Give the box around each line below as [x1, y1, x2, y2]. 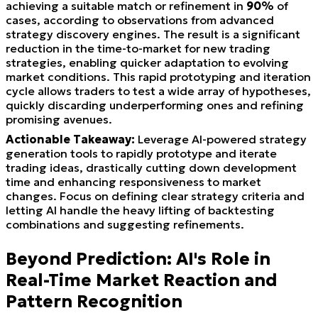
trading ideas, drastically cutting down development [6, 160, 297, 175]
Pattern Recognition [6, 290, 182, 312]
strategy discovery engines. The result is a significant [6, 26, 300, 41]
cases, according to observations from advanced [6, 12, 274, 27]
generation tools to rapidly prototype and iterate [6, 146, 277, 160]
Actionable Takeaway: [6, 131, 135, 146]
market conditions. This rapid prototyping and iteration [6, 69, 311, 84]
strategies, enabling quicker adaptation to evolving [6, 55, 289, 70]
